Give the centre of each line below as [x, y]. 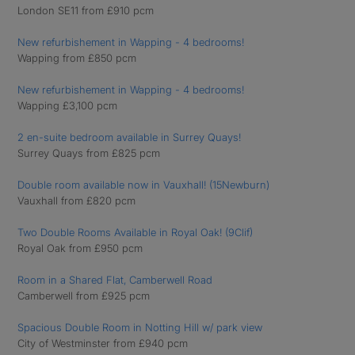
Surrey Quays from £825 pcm [89, 153]
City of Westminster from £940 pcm [103, 343]
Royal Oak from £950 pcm [80, 248]
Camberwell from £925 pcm [84, 296]
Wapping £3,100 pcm [67, 105]
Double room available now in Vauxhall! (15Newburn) [143, 185]
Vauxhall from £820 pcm [76, 200]
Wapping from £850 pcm [77, 58]
